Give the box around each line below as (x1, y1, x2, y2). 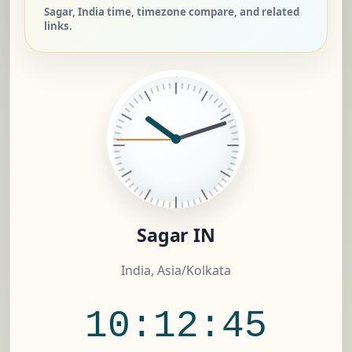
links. (44, 19, 72, 34)
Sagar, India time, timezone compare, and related (44, 5, 299, 20)
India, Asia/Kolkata (121, 262, 231, 280)
